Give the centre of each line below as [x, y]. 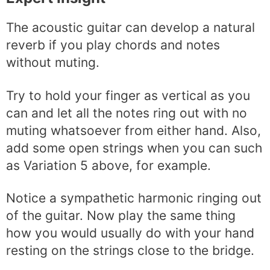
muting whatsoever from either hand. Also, [133, 130]
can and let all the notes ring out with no [127, 113]
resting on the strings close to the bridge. [130, 250]
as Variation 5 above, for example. [108, 165]
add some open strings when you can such [134, 148]
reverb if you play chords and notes [113, 45]
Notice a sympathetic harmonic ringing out [134, 198]
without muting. [53, 63]
